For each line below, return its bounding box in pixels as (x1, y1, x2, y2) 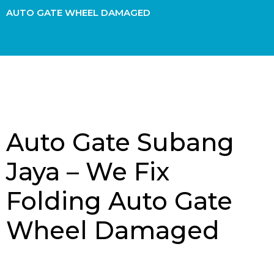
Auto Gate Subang (6, 127, 234, 158)
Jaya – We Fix (6, 157, 169, 187)
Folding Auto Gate (6, 186, 232, 217)
